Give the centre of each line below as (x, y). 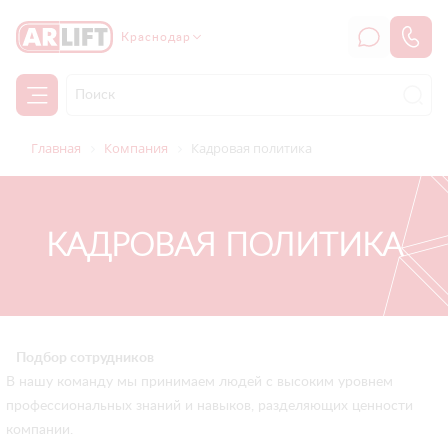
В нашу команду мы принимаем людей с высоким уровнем (199, 382)
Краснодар (156, 37)
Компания (136, 148)
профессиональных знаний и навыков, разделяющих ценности (209, 406)
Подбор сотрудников (85, 358)
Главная (56, 148)
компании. (39, 430)
